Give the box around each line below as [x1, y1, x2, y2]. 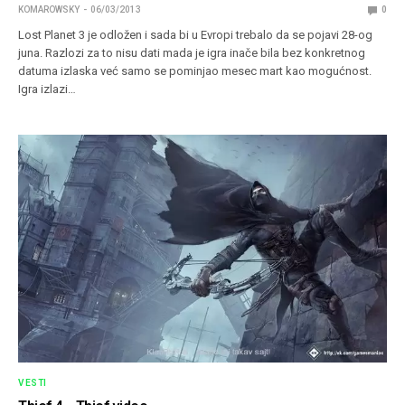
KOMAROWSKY [18, 5, 80, 15]
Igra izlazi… [18, 82, 77, 97]
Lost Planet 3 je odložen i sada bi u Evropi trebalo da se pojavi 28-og [18, 28, 373, 42]
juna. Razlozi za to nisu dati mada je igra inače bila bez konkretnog [18, 46, 366, 61]
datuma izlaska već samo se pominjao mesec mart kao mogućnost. [18, 64, 372, 79]
